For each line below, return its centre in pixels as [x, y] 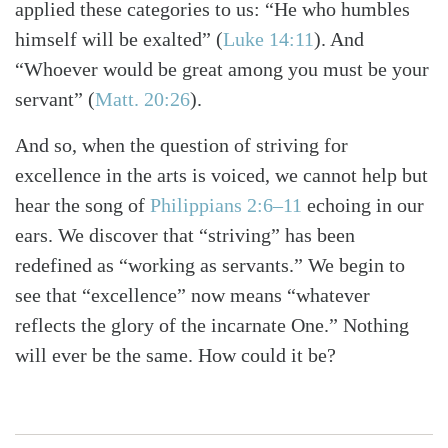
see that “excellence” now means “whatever [192, 295]
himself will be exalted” [115, 39]
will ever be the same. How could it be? [175, 355]
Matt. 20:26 [142, 99]
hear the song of [82, 205]
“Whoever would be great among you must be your [222, 69]
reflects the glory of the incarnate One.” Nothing [212, 325]
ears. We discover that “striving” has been [185, 235]
